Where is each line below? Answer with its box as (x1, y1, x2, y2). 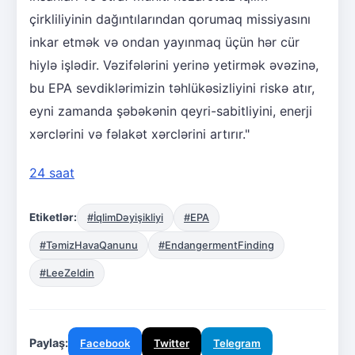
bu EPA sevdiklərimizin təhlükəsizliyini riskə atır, (29, 79, 315, 96)
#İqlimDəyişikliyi (87, 211, 163, 223)
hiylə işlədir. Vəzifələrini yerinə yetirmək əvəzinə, (29, 56, 319, 73)
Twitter (154, 336, 189, 349)
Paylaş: (29, 335, 68, 349)
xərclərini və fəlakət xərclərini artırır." (29, 125, 250, 142)
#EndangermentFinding (158, 239, 274, 251)
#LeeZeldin (40, 266, 94, 279)
